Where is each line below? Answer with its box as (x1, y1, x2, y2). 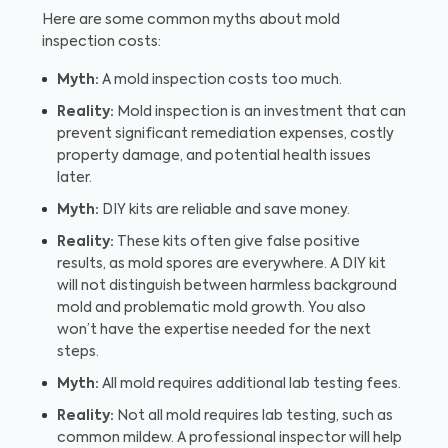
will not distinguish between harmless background (57, 278, 397, 293)
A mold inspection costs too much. (99, 72, 342, 87)
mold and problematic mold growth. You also (57, 300, 366, 315)
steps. (57, 344, 99, 359)
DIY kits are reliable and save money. (99, 202, 350, 217)
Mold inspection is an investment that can (114, 104, 406, 119)
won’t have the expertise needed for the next (57, 322, 371, 337)
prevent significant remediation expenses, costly (57, 126, 394, 141)
